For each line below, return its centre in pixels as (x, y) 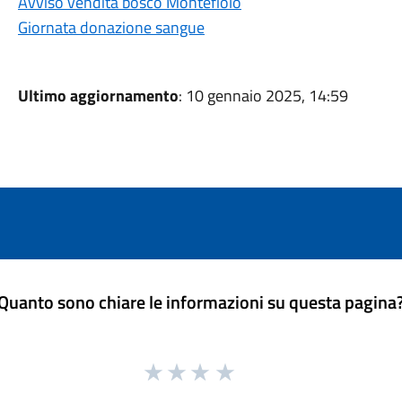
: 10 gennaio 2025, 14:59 (263, 96)
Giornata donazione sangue (111, 27)
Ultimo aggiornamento (98, 96)
